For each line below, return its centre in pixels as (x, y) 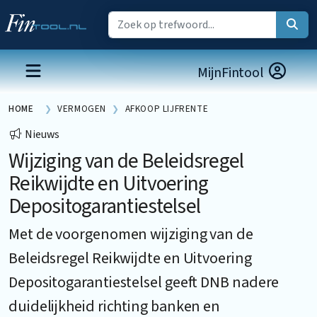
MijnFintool (232, 73)
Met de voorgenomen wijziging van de (131, 234)
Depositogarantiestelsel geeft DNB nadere (144, 282)
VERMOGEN (82, 109)
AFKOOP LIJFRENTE (167, 109)
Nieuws (41, 134)
